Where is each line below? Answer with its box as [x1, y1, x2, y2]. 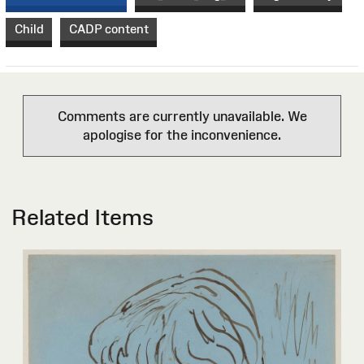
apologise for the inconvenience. [83, 128, 281, 143]
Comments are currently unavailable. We [57, 109, 307, 124]
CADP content [68, 22, 149, 37]
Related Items [11, 205, 154, 231]
